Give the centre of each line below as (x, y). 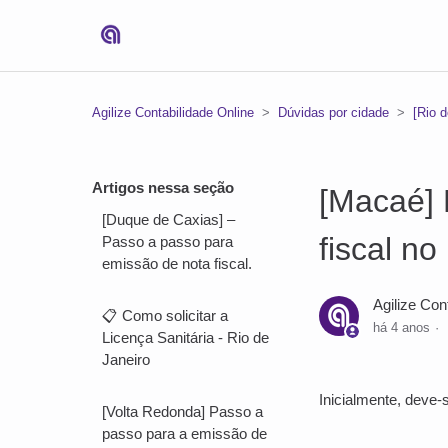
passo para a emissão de (184, 433)
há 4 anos (402, 328)
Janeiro (126, 359)
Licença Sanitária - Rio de (185, 337)
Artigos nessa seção (163, 187)
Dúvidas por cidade (333, 112)
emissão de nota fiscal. (177, 263)
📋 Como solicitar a (165, 315)
